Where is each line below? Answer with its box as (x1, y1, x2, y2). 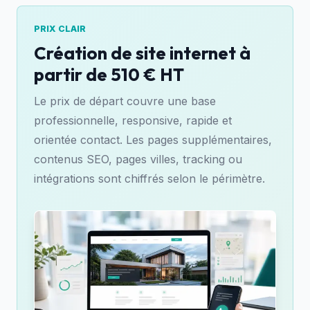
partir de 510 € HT (34, 63, 184, 86)
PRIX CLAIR (34, 23, 86, 34)
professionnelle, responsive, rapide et (34, 113, 232, 128)
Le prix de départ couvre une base (34, 94, 216, 109)
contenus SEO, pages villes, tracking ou (34, 152, 242, 167)
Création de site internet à (34, 42, 250, 65)
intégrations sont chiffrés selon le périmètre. (34, 172, 265, 186)
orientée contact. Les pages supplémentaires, (34, 133, 272, 147)
